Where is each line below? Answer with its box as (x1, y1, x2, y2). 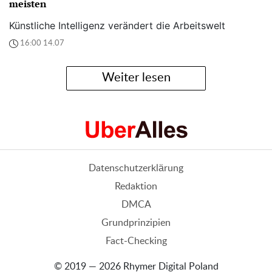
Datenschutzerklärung (89, 163, 183, 173)
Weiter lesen (101, 72, 171, 84)
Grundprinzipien (101, 217, 171, 228)
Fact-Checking (105, 236, 167, 246)
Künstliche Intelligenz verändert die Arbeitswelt (9, 19, 225, 32)
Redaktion (115, 181, 157, 191)
